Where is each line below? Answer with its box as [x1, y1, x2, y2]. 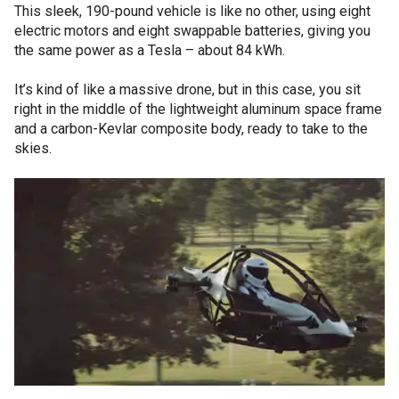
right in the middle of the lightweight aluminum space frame [14, 101, 382, 118]
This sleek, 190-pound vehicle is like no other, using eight [14, 3, 370, 20]
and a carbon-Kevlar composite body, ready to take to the [14, 120, 368, 137]
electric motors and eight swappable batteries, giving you [14, 22, 370, 39]
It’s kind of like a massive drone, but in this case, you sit [14, 81, 361, 98]
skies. [14, 140, 52, 157]
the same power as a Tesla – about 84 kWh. [14, 42, 285, 59]
